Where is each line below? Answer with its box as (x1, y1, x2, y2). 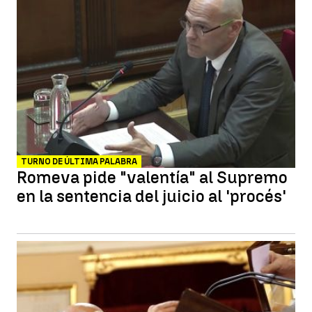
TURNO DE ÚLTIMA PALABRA (21, 157, 137, 166)
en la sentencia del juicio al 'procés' (17, 186, 286, 206)
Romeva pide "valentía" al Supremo (17, 167, 288, 187)
